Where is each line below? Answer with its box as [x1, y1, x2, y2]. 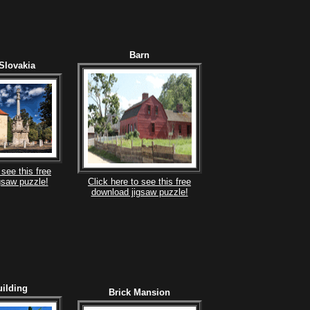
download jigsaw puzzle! [91, 186, 188, 197]
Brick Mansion [109, 286, 170, 298]
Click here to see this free [88, 176, 191, 187]
